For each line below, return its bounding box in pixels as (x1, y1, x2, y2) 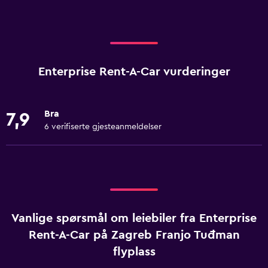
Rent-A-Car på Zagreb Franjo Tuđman (28, 229, 240, 241)
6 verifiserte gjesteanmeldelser (44, 123, 162, 131)
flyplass (112, 246, 156, 258)
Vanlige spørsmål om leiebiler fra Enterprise (11, 212, 257, 224)
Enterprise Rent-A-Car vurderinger (38, 66, 230, 78)
